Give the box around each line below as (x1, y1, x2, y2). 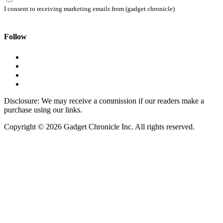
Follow (4, 32, 27, 41)
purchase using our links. (4, 106, 82, 114)
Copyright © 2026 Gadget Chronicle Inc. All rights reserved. (4, 122, 195, 131)
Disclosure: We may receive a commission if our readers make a (4, 97, 204, 106)
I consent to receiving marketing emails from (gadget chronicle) (4, 5, 175, 12)
